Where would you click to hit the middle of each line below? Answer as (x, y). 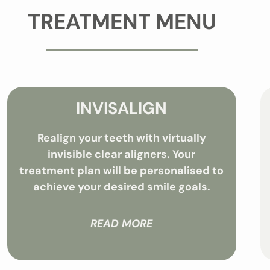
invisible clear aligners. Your (122, 154)
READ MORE (122, 224)
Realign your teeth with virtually (121, 138)
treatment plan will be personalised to (122, 171)
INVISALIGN (122, 108)
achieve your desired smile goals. (121, 187)
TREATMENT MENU (122, 22)
